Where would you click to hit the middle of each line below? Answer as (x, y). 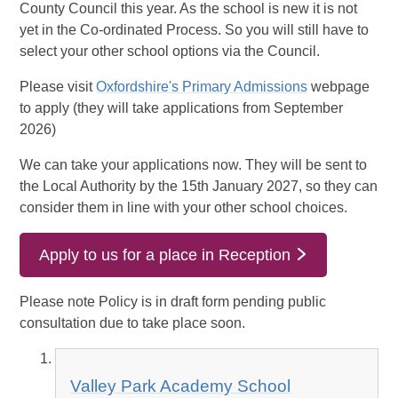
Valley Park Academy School (181, 386)
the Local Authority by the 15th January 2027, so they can (199, 187)
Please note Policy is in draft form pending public (173, 302)
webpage (339, 87)
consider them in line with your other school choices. (184, 208)
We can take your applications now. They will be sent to (194, 165)
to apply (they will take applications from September (182, 108)
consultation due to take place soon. (133, 323)
